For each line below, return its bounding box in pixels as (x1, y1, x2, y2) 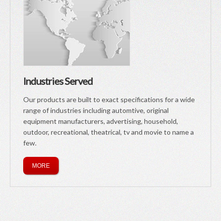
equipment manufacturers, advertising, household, (23, 117, 178, 125)
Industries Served (23, 75, 93, 87)
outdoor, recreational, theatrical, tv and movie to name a (23, 128, 194, 136)
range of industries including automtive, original (23, 106, 169, 114)
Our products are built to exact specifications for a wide (23, 95, 195, 104)
